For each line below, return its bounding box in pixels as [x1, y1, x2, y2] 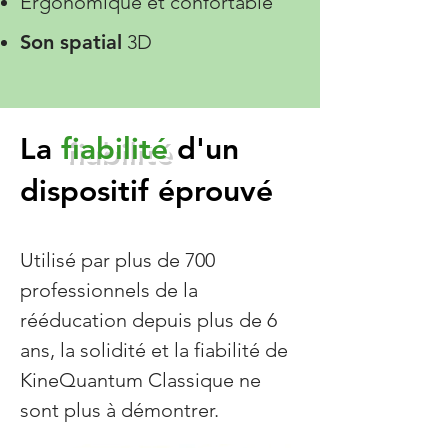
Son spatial [20, 30, 122, 54]
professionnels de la [20, 278, 198, 302]
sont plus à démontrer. [20, 398, 219, 422]
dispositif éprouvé [20, 173, 273, 209]
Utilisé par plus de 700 [20, 248, 215, 272]
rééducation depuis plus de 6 [20, 308, 277, 332]
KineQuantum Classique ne [20, 368, 261, 392]
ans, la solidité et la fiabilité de [20, 338, 288, 362]
